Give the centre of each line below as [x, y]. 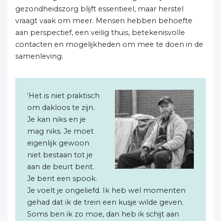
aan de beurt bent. [61, 167]
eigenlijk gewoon [58, 143]
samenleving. [39, 56]
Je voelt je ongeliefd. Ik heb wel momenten [106, 190]
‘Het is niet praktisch [63, 96]
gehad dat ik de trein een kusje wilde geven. [105, 202]
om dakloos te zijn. [61, 108]
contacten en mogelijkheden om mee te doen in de [109, 44]
